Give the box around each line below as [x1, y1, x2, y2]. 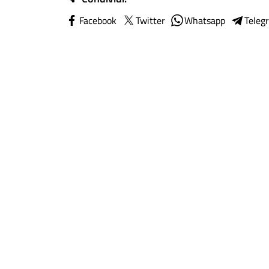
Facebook [79, 13, 116, 28]
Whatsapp [184, 13, 225, 28]
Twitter [136, 13, 165, 28]
